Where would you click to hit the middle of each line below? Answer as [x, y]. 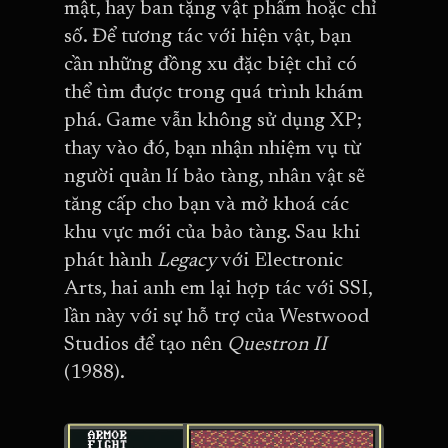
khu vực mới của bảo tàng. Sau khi [212, 232]
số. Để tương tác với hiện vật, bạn [207, 36]
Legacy [189, 260]
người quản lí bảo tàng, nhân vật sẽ [214, 176]
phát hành [110, 260]
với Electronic [282, 260]
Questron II [274, 344]
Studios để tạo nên [143, 344]
